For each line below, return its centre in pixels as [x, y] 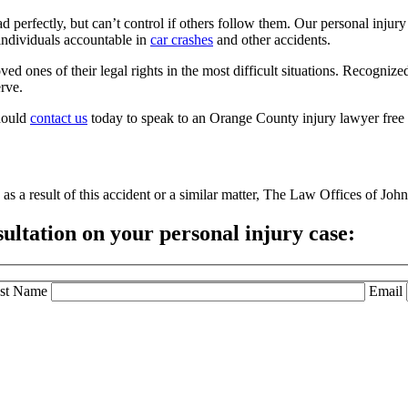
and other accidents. [272, 39]
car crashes [182, 39]
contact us [59, 117]
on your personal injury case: [216, 234]
